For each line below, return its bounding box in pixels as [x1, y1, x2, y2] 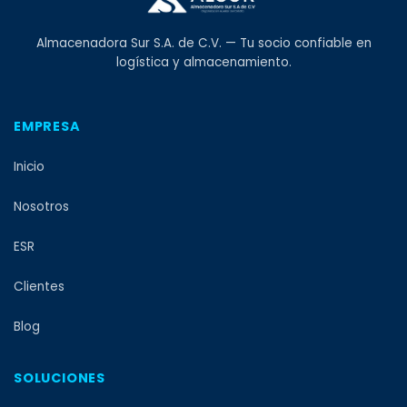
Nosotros [14, 197, 69, 215]
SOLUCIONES [14, 368, 105, 387]
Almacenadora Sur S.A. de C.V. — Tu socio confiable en [35, 34, 372, 52]
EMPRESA [14, 116, 81, 135]
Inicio [14, 157, 45, 175]
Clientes [14, 277, 65, 295]
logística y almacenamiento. [115, 53, 292, 71]
